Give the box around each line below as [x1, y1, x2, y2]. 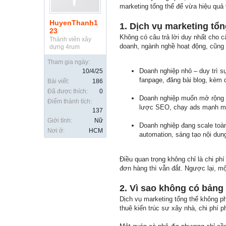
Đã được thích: [47, 88, 88, 95]
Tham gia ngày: [47, 59, 90, 66]
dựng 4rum [49, 43, 80, 50]
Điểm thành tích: [47, 98, 92, 105]
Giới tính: [47, 117, 72, 124]
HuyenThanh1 [49, 19, 98, 27]
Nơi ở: [47, 127, 65, 134]
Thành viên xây [49, 36, 91, 43]
